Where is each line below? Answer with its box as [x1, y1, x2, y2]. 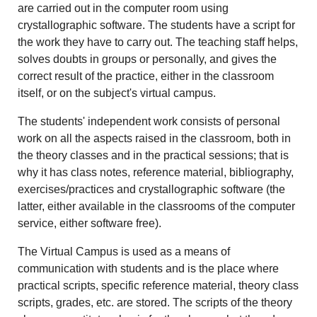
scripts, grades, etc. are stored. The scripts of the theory [18, 296, 293, 309]
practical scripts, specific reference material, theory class [18, 279, 299, 292]
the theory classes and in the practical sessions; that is [18, 149, 289, 161]
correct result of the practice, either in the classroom [18, 69, 275, 82]
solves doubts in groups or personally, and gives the [18, 52, 277, 65]
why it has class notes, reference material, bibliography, [18, 166, 294, 178]
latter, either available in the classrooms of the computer [18, 200, 296, 212]
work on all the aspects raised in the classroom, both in [18, 132, 292, 144]
